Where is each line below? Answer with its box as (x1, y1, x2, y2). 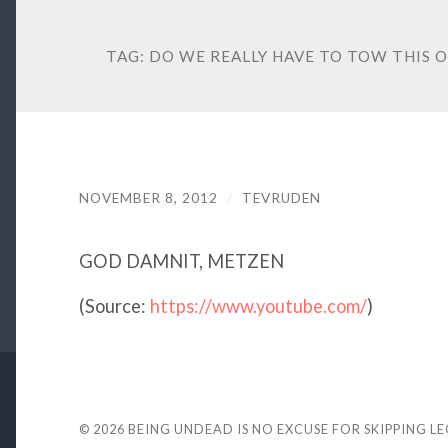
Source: (84, 295, 146, 318)
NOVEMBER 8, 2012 (78, 190, 218, 207)
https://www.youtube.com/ (149, 295, 367, 318)
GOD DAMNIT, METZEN (78, 249, 288, 272)
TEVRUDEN (241, 190, 321, 207)
